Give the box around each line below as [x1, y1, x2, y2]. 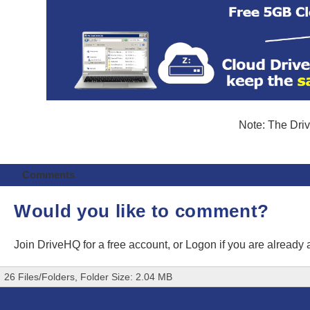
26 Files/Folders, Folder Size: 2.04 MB [4, 271, 172, 283]
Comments [21, 168, 75, 181]
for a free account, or [83, 238, 185, 250]
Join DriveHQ [14, 238, 83, 250]
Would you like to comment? [14, 200, 269, 221]
